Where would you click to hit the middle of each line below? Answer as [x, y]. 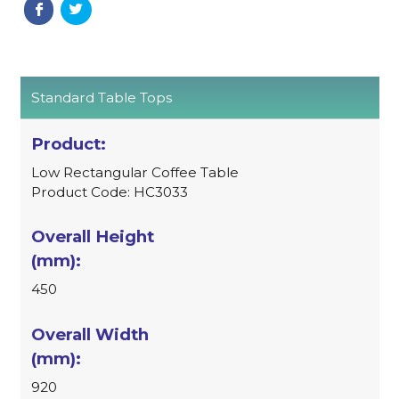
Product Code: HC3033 [110, 191]
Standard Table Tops [102, 97]
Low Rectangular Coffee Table [135, 172]
